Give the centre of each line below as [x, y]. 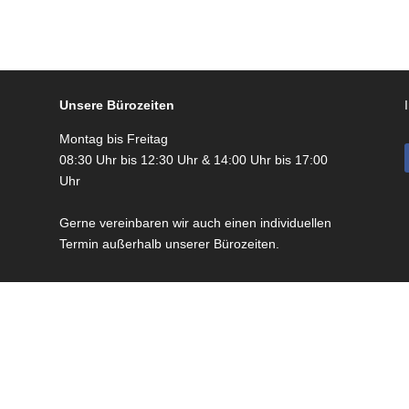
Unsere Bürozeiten [116, 105]
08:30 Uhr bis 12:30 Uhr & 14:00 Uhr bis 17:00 [193, 160]
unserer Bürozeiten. [222, 244]
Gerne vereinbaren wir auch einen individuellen [195, 223]
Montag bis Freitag [113, 139]
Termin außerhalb [112, 244]
